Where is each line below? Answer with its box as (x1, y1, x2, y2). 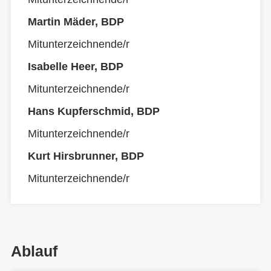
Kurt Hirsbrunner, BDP (28, 150, 144, 162)
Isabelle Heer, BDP (28, 60, 123, 73)
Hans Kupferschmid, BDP (28, 105, 160, 117)
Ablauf (11, 243, 57, 260)
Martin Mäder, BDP (28, 16, 124, 28)
